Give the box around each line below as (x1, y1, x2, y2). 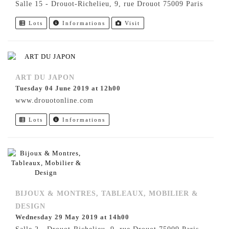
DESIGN (15, 202, 45, 211)
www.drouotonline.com (15, 97, 94, 105)
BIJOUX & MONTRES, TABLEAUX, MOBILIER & (15, 190, 198, 198)
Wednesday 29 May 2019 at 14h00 (22, 213, 129, 221)
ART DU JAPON (15, 74, 75, 82)
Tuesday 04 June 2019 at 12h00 (20, 84, 121, 93)
